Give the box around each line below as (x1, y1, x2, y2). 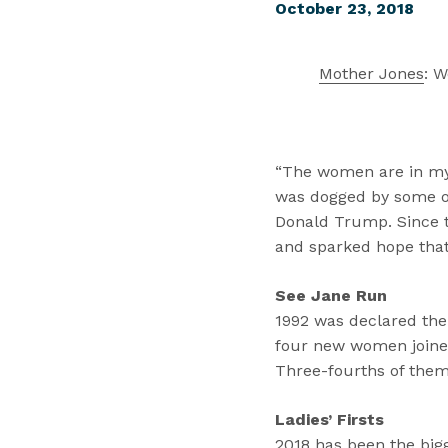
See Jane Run (274, 286, 387, 305)
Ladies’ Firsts (274, 410, 384, 429)
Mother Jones (319, 64, 424, 83)
